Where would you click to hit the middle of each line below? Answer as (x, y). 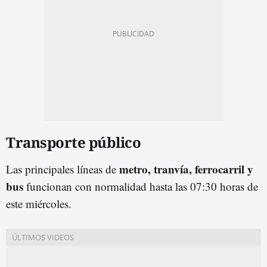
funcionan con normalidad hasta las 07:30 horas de (142, 186)
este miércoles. (39, 203)
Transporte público (73, 142)
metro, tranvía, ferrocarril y (186, 169)
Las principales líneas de (63, 169)
